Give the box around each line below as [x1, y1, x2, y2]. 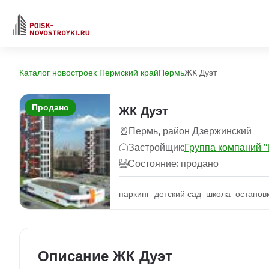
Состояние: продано [128, 157, 219, 169]
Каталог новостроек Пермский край [19, 67, 159, 78]
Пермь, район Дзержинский [128, 125, 252, 137]
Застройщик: [128, 141, 184, 153]
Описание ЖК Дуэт [38, 247, 172, 265]
